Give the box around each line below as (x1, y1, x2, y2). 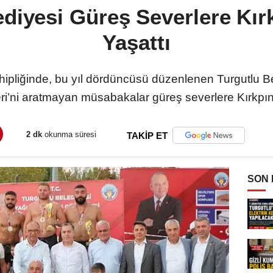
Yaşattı (102, 30, 171, 54)
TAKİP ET (127, 130, 168, 141)
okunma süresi (42, 130, 96, 140)
